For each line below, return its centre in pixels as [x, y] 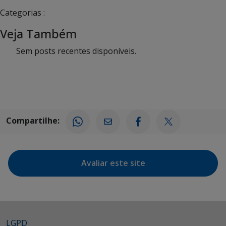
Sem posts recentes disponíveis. [76, 51]
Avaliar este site [113, 163]
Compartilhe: [33, 121]
